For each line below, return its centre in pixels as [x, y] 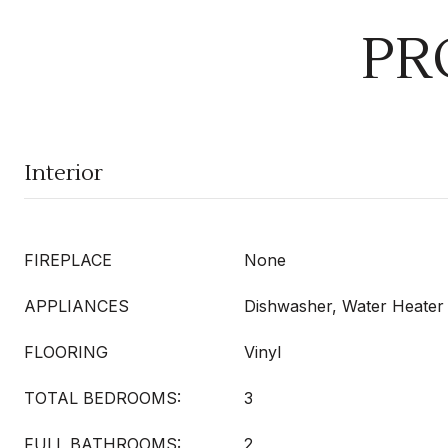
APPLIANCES [76, 306]
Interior [63, 173]
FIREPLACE [68, 260]
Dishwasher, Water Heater [344, 306]
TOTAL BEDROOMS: [102, 398]
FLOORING [66, 352]
